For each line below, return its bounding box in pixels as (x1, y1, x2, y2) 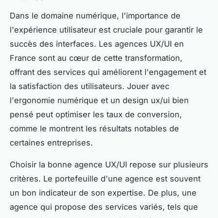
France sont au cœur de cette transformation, (10, 53, 182, 63)
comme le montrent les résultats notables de (10, 124, 179, 134)
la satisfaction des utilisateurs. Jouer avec (10, 81, 169, 91)
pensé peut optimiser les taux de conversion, (10, 109, 182, 120)
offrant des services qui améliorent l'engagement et (10, 67, 206, 77)
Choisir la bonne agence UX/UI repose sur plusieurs (10, 160, 208, 170)
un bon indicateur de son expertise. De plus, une (10, 188, 197, 198)
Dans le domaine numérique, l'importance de (10, 11, 181, 21)
